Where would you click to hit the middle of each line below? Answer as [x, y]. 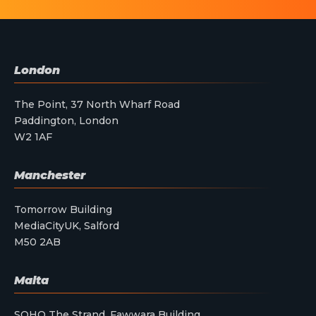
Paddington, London [66, 121]
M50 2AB [37, 242]
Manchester [50, 176]
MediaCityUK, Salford [67, 226]
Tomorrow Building [63, 210]
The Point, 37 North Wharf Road [97, 105]
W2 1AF [33, 137]
